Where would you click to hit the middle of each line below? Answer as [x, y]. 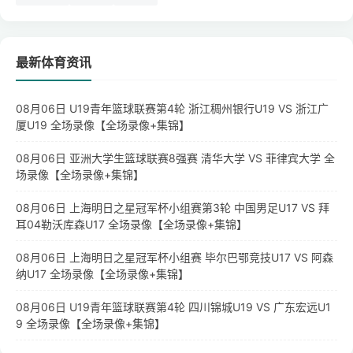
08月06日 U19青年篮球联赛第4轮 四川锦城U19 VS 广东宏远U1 [173, 307]
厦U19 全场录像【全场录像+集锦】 [103, 125]
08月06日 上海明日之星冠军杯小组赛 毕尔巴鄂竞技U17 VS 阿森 [175, 258]
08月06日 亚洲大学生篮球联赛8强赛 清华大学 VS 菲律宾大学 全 [175, 158]
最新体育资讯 [54, 63]
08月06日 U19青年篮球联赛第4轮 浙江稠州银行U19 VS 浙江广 [172, 109]
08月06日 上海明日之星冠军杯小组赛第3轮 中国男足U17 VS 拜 [173, 208]
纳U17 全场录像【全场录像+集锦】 [102, 274]
